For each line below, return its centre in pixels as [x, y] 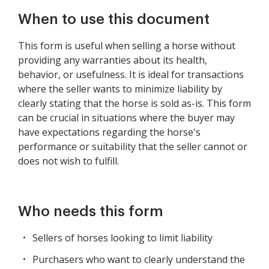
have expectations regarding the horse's [109, 132]
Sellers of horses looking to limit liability [122, 238]
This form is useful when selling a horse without [127, 46]
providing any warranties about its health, [113, 60]
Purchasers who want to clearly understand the [139, 260]
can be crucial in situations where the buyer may [126, 118]
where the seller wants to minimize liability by [120, 89]
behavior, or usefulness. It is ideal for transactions [131, 75]
